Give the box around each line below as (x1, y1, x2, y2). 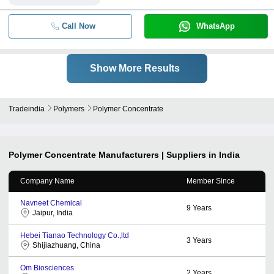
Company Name (20, 176, 75, 185)
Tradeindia (9, 104, 45, 113)
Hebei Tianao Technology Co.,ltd (20, 231, 129, 240)
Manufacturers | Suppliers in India (98, 149, 240, 160)
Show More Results (89, 62, 180, 73)
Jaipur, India (32, 208, 73, 217)
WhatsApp (196, 21, 235, 31)
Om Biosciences (20, 263, 74, 272)
